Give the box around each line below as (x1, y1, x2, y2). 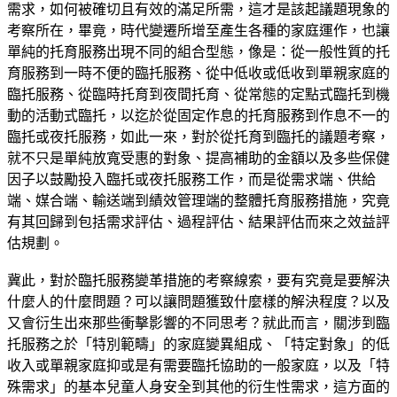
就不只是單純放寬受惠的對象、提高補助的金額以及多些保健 (7, 150, 390, 166)
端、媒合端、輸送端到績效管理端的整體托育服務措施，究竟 (7, 192, 390, 208)
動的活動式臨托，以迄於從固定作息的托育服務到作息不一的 (7, 107, 390, 123)
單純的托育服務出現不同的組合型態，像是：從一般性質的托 (7, 43, 390, 59)
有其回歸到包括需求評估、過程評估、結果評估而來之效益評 (7, 214, 390, 230)
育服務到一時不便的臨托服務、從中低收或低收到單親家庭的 (7, 65, 390, 81)
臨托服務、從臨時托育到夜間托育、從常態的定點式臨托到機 (7, 86, 390, 102)
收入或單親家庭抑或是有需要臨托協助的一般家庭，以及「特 (7, 357, 390, 373)
